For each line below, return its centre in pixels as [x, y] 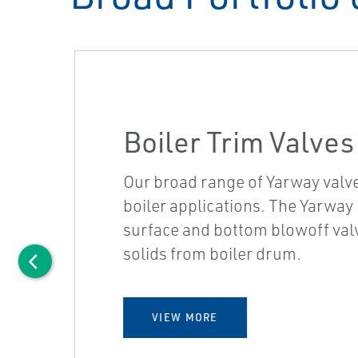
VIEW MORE [180, 317]
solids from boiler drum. [207, 253]
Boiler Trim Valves [234, 141]
